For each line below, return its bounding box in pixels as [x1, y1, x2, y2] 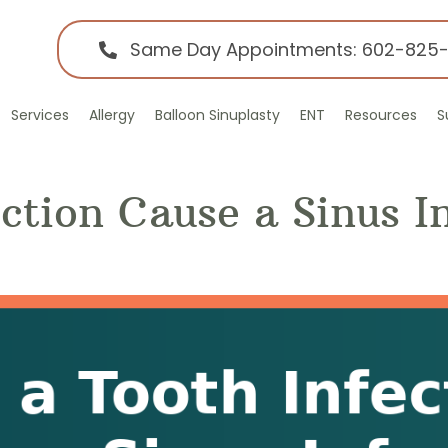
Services [11, 105, 69, 125]
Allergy [89, 105, 135, 125]
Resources [345, 105, 417, 125]
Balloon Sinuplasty [155, 105, 280, 125]
